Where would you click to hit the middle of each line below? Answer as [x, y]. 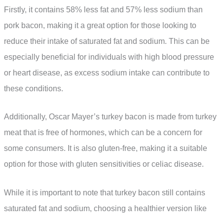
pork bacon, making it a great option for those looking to [100, 25]
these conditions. [34, 88]
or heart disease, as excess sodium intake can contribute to [107, 73]
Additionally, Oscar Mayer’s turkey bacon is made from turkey [110, 117]
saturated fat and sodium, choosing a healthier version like [105, 208]
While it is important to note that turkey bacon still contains [105, 192]
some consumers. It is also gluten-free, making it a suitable [106, 148]
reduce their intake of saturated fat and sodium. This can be [107, 41]
